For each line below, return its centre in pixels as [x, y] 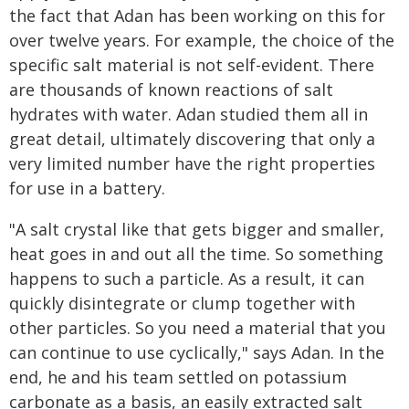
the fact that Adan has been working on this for [197, 16]
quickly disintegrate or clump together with [182, 303]
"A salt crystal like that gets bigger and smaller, [197, 229]
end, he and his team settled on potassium [178, 377]
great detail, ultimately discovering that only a [192, 139]
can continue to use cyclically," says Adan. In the [197, 352]
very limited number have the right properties [192, 163]
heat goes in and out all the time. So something [196, 254]
